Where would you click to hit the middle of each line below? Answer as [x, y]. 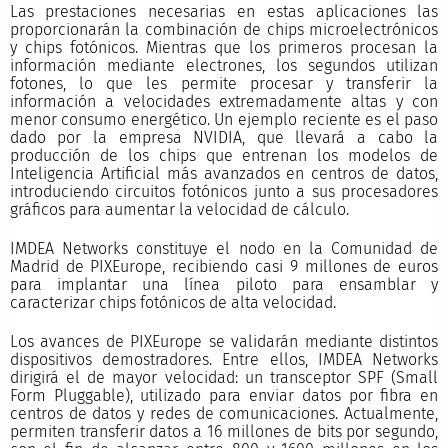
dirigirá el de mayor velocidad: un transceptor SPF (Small [224, 378]
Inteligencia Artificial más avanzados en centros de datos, [224, 173]
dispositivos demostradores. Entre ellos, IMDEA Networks [224, 360]
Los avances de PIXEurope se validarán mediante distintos [224, 342]
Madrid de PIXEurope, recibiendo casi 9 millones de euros [224, 267]
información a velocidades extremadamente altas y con [224, 101]
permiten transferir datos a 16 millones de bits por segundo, [224, 432]
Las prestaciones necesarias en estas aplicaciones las [224, 11]
